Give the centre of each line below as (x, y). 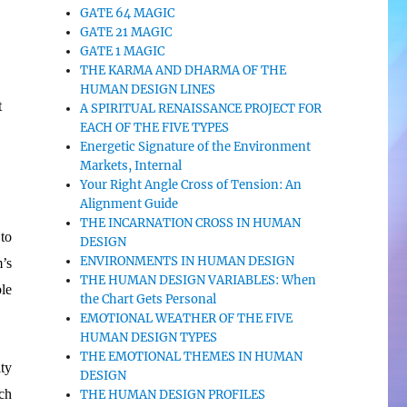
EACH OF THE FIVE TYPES (155, 128)
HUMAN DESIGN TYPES (149, 338)
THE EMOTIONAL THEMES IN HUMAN (192, 357)
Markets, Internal (131, 166)
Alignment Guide (129, 204)
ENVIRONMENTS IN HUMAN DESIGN (188, 261)
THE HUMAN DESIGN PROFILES (173, 395)
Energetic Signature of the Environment (196, 147)
